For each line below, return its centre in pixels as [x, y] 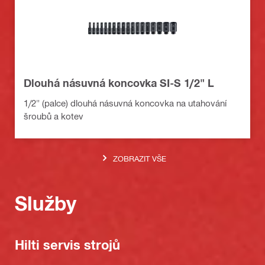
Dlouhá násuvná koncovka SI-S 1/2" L [119, 83]
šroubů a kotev [54, 116]
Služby [46, 203]
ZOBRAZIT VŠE [139, 158]
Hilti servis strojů [67, 245]
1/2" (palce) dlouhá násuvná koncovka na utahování [125, 103]
